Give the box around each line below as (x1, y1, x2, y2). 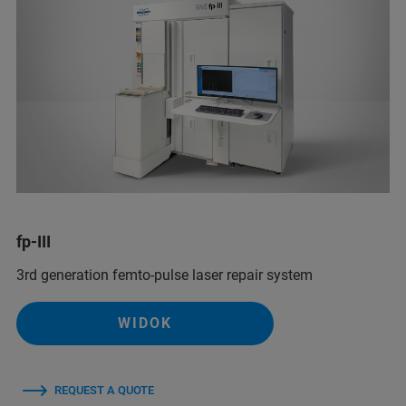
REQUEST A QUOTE (54, 382, 154, 397)
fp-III (16, 231, 51, 251)
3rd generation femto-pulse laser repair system (16, 266, 313, 284)
